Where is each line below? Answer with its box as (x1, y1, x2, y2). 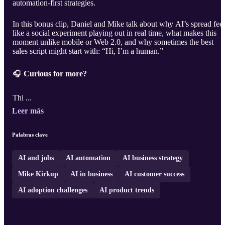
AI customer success (125, 170, 184, 178)
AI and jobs (18, 154, 54, 162)
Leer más (12, 106, 44, 116)
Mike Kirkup (18, 170, 58, 178)
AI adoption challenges (18, 186, 87, 194)
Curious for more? (22, 69, 87, 78)
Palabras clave (12, 132, 48, 138)
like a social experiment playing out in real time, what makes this (13, 29, 216, 38)
